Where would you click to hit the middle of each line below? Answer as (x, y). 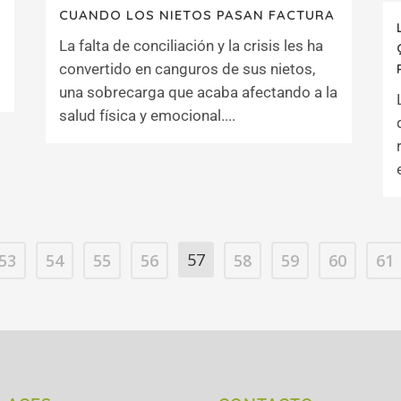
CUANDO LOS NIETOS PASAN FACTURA (197, 15)
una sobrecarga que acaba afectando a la (198, 92)
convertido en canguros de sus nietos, (187, 69)
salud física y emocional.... (147, 115)
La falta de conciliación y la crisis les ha (191, 46)
